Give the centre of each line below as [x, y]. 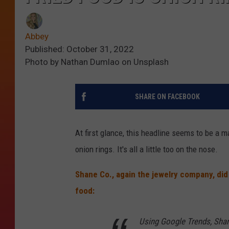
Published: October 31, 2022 [79, 49]
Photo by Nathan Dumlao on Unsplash [97, 62]
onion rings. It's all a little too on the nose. [146, 150]
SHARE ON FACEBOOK [167, 97]
